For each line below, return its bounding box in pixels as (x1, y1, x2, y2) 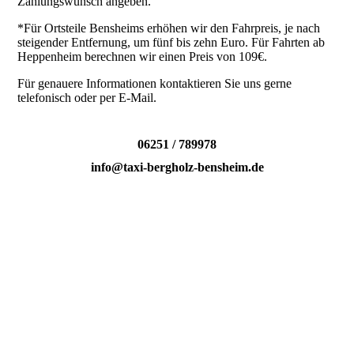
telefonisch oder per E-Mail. (17, 91, 157, 105)
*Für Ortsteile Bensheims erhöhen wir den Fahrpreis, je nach (17, 21, 321, 36)
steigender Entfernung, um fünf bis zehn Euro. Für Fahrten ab (17, 36, 326, 50)
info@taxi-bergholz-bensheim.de (90, 160, 264, 175)
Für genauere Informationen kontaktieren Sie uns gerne (17, 77, 292, 91)
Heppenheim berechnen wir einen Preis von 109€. (17, 50, 271, 64)
